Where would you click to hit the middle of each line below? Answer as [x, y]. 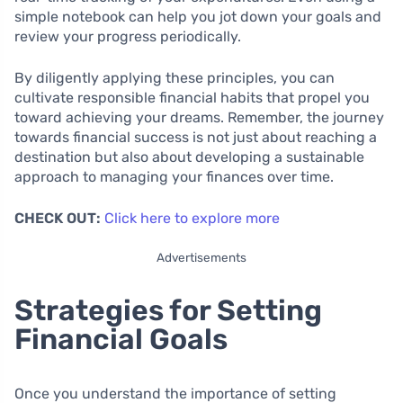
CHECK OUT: [58, 218]
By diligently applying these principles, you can [175, 78]
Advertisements [201, 257]
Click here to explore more [192, 218]
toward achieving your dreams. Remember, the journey [199, 117]
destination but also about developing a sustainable [189, 157]
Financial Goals [121, 339]
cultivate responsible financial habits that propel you [192, 98]
